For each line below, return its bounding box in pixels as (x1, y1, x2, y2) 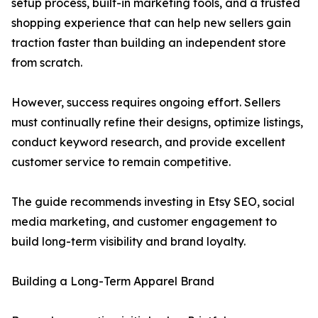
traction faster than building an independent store (11, 35, 286, 50)
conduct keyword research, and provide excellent (11, 135, 285, 150)
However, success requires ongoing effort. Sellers (11, 95, 280, 110)
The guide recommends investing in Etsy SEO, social (11, 194, 295, 209)
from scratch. (11, 55, 82, 70)
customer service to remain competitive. (11, 155, 231, 170)
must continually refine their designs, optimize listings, (11, 115, 303, 130)
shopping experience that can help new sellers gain (11, 16, 291, 31)
